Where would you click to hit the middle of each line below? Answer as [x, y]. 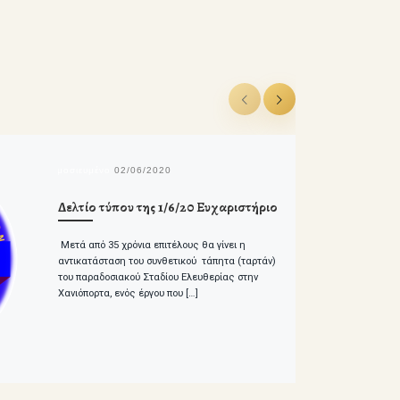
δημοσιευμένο [79, 171]
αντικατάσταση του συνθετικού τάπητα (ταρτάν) [167, 262]
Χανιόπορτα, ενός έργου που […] [128, 294]
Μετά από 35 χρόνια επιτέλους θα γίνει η [151, 246]
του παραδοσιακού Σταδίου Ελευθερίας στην [158, 278]
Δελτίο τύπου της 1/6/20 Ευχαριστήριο [167, 206]
